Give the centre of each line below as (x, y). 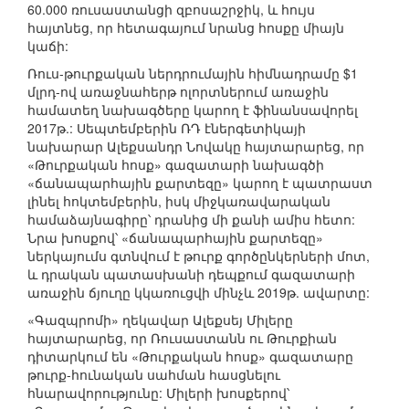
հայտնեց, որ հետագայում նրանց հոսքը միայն (186, 28)
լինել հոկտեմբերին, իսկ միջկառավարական (179, 201)
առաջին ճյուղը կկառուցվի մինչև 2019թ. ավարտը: (199, 293)
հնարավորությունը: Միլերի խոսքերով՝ (158, 393)
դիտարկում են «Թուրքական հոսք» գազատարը (190, 357)
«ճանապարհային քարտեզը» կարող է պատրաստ (200, 183)
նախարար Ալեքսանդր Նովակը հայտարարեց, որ (196, 147)
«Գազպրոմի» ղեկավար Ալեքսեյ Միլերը (160, 320)
